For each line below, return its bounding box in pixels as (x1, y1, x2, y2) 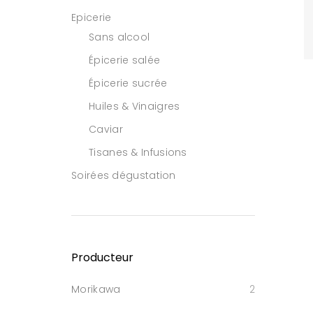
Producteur (71, 249, 133, 265)
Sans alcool (89, 30, 150, 44)
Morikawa (71, 282, 121, 296)
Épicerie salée (89, 53, 161, 67)
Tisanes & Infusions (89, 145, 187, 159)
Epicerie (71, 10, 112, 24)
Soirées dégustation (71, 168, 176, 182)
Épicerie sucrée (89, 76, 168, 90)
